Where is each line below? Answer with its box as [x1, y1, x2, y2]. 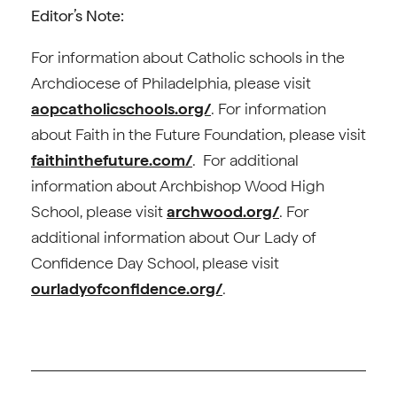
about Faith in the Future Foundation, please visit [31, 125, 366, 144]
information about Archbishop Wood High [31, 176, 324, 195]
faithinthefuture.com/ [31, 151, 192, 169]
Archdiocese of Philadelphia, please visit [31, 74, 311, 92]
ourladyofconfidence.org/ [31, 279, 222, 298]
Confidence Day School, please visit [31, 253, 279, 272]
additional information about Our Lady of [31, 228, 316, 246]
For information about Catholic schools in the [31, 48, 345, 66]
